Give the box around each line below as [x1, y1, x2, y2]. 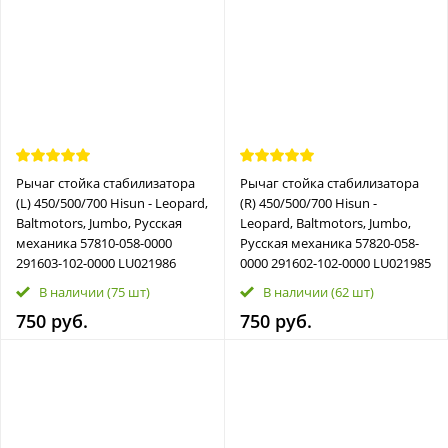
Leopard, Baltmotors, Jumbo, [239, 213, 411, 232]
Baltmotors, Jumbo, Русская [16, 213, 182, 232]
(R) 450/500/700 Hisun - [239, 193, 377, 212]
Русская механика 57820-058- [239, 233, 419, 252]
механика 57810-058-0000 [16, 233, 172, 252]
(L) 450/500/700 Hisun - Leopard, [16, 193, 208, 212]
